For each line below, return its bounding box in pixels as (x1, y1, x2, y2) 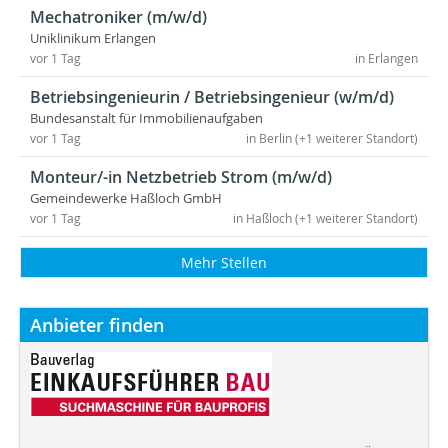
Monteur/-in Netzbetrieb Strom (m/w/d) (30, 165, 332, 188)
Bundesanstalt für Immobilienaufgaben (30, 109, 263, 127)
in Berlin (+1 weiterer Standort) (246, 130, 418, 146)
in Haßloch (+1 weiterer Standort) (233, 210, 418, 226)
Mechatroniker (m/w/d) (30, 5, 207, 28)
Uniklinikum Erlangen (30, 29, 156, 47)
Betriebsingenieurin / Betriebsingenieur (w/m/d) (30, 85, 394, 108)
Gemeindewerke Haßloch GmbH (30, 189, 222, 207)
